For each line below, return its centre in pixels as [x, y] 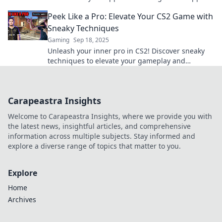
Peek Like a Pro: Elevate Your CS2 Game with [130, 16]
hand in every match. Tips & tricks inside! [116, 7]
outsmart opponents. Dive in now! [104, 71]
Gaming [58, 40]
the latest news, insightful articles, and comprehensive [99, 126]
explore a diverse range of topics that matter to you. [94, 146]
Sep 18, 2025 [91, 40]
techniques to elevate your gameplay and [116, 61]
